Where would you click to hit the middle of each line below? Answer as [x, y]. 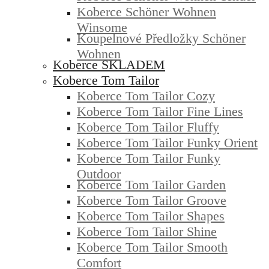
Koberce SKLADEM [109, 64]
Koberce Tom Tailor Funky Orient [167, 142]
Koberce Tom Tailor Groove [152, 200]
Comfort [99, 260]
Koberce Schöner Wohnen [147, 11]
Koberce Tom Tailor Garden [151, 184]
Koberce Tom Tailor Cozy [146, 95]
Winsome [102, 25]
